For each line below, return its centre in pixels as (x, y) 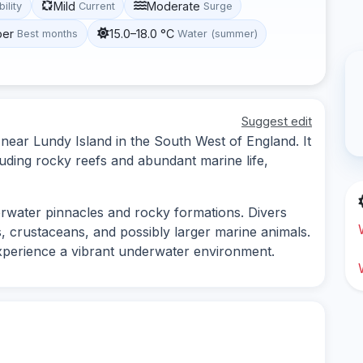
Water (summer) (217, 33)
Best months (48, 33)
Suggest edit (277, 121)
